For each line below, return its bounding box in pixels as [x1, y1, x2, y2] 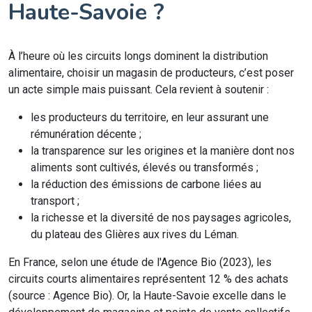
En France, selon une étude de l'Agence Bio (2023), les [8, 256, 272, 269]
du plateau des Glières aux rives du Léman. [31, 228, 239, 241]
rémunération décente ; [31, 127, 141, 141]
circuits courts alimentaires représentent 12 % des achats [8, 272, 288, 286]
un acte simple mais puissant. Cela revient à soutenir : [8, 83, 269, 96]
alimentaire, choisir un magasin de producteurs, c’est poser [8, 66, 294, 79]
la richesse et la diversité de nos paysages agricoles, [31, 211, 291, 224]
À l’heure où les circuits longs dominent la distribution [8, 49, 268, 63]
